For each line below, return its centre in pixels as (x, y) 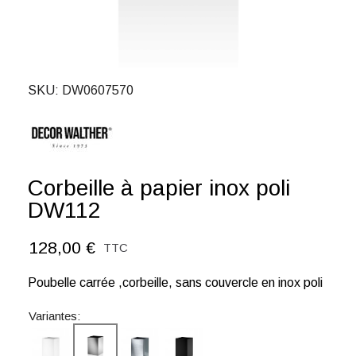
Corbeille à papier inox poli (159, 188)
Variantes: (54, 316)
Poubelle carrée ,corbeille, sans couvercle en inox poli (175, 282)
